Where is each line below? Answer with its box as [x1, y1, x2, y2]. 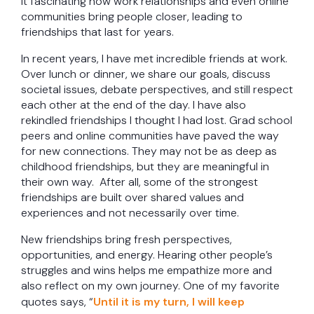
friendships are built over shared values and [21, 190, 244, 205]
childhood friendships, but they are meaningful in [21, 159, 269, 175]
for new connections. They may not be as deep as [21, 144, 277, 159]
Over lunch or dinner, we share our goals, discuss [21, 67, 271, 82]
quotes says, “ [21, 294, 93, 310]
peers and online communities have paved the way [21, 128, 279, 144]
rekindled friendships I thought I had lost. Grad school [21, 113, 292, 128]
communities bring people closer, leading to [21, 9, 243, 25]
